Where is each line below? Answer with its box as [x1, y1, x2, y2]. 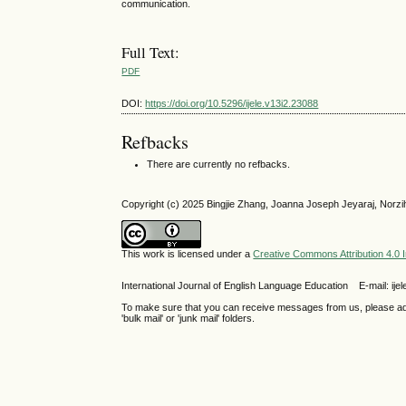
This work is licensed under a [121, 248, 254, 260]
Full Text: [121, 41, 180, 63]
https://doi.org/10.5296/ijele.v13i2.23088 [145, 97, 319, 109]
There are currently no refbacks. [147, 158, 291, 169]
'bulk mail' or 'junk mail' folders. [121, 312, 256, 324]
